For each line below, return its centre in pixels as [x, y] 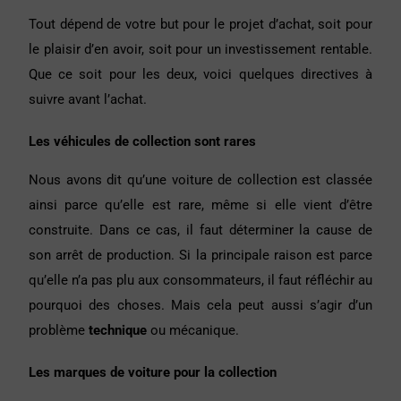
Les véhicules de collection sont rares [142, 142]
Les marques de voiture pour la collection [153, 373]
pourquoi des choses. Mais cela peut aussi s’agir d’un [200, 306]
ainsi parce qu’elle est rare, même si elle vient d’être [200, 205]
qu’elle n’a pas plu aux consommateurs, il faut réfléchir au [200, 281]
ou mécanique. [193, 331]
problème [59, 331]
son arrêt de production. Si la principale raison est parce [200, 256]
